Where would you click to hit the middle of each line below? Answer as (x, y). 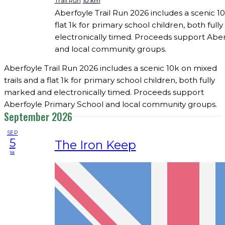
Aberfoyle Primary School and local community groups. (110, 104)
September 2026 (38, 116)
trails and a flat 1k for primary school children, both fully (109, 80)
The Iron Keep (95, 145)
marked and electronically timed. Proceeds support (104, 92)
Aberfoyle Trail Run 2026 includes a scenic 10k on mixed (110, 68)
